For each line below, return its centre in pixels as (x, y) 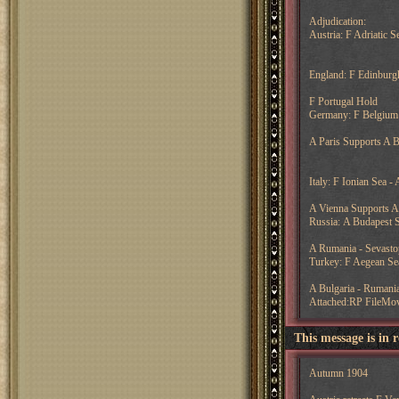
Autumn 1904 (338, 373)
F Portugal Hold (343, 102)
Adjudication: (337, 21)
